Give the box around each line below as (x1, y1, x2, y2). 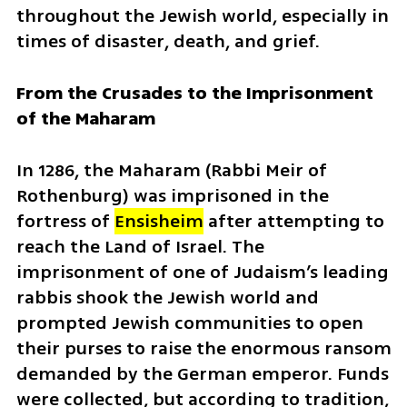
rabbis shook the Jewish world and (15, 283, 319, 311)
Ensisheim (114, 207, 203, 234)
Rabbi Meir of (210, 156, 327, 184)
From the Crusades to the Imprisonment (15, 79, 373, 106)
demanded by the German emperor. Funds (15, 360, 389, 387)
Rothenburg (15, 182, 123, 209)
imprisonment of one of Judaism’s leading (15, 258, 389, 285)
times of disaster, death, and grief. (15, 27, 320, 55)
